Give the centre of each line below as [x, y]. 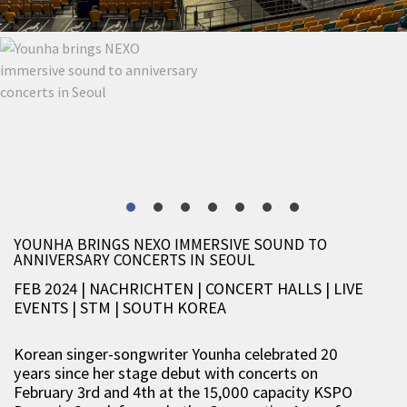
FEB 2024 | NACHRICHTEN [105, 288]
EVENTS [43, 308]
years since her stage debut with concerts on [166, 373]
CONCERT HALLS [263, 288]
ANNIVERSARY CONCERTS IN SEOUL [134, 260]
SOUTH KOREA [174, 308]
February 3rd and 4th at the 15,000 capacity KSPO [183, 392]
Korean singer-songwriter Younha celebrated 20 [176, 354]
